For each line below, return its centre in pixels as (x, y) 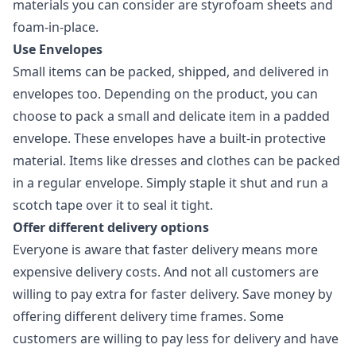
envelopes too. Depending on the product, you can (165, 94)
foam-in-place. (56, 27)
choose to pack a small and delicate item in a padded (171, 116)
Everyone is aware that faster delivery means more (165, 250)
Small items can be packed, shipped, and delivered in (171, 72)
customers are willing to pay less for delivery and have (176, 339)
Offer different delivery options (111, 227)
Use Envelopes (58, 49)
